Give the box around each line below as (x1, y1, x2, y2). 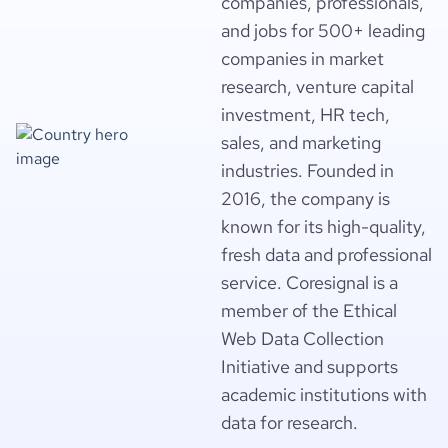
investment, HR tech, (221, 103, 390, 126)
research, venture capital (221, 75, 414, 98)
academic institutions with (221, 383, 427, 406)
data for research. (221, 411, 358, 434)
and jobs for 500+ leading (221, 19, 425, 42)
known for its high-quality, (221, 215, 426, 238)
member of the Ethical (221, 299, 397, 322)
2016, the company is (221, 187, 390, 210)
